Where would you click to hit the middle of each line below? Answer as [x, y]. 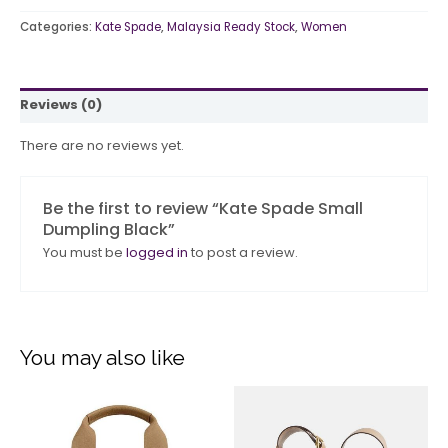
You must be [84, 253]
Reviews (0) [61, 105]
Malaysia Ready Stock [231, 26]
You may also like [102, 357]
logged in [156, 253]
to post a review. [242, 253]
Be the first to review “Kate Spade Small [202, 209]
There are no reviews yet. [102, 145]
